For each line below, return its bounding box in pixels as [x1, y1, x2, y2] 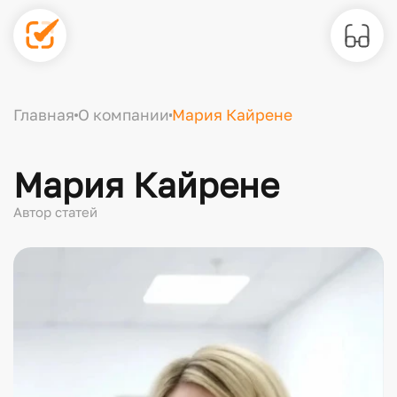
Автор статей [12, 203, 97, 220]
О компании [77, 105, 169, 125]
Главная [12, 105, 74, 125]
